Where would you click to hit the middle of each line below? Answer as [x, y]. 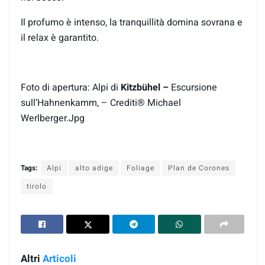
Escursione [194, 87]
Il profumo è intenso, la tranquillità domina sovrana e [132, 22]
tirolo [37, 186]
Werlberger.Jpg [53, 118]
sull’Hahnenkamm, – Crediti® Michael [101, 103]
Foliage [140, 168]
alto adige [94, 168]
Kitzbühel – [146, 87]
